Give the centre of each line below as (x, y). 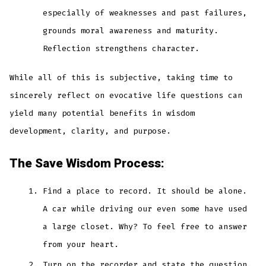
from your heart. (81, 245)
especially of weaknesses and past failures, (145, 12)
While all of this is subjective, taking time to (121, 77)
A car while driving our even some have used (145, 209)
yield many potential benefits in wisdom (102, 113)
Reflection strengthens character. (121, 48)
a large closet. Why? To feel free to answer (145, 227)
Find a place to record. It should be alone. (145, 191)
